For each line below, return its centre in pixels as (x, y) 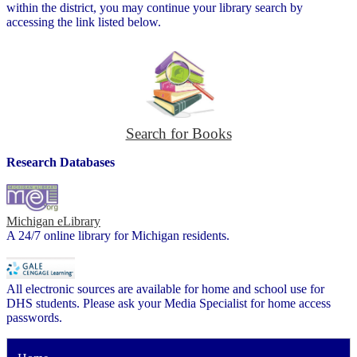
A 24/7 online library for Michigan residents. (118, 236)
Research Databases (61, 162)
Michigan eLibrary (53, 222)
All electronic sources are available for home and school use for (165, 288)
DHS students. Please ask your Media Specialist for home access (169, 303)
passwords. (34, 317)
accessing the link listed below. (84, 22)
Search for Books (178, 133)
